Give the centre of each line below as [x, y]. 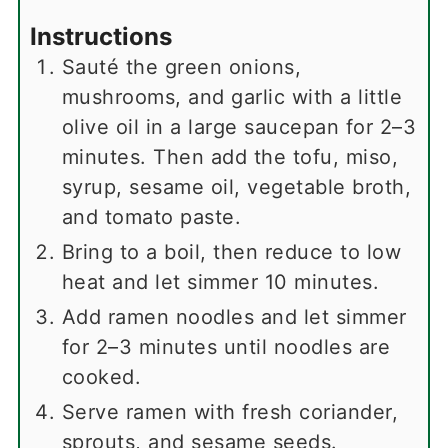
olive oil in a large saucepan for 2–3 [239, 127]
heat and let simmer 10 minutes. [220, 282]
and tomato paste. [151, 217]
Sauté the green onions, [181, 67]
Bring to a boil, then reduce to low [231, 252]
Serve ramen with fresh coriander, [230, 412]
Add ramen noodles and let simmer [234, 317]
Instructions [100, 37]
